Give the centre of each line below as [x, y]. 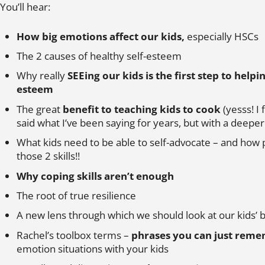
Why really [42, 76]
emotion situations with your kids [93, 248]
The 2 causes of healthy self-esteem [99, 56]
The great [40, 109]
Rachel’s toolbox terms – [74, 235]
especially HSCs [222, 36]
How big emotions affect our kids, [101, 36]
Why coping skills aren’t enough [95, 176]
